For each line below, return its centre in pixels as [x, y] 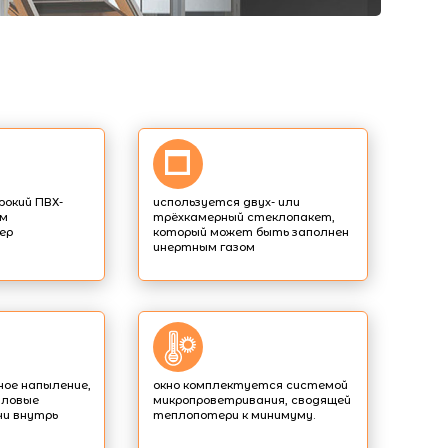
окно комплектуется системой [250, 385]
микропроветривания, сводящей [252, 400]
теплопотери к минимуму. [234, 415]
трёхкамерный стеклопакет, [244, 217]
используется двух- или [226, 202]
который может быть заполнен [251, 232]
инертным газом [204, 247]
